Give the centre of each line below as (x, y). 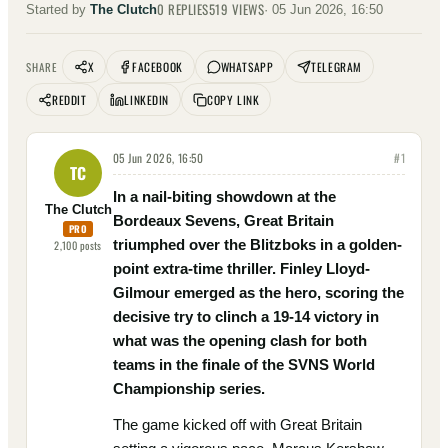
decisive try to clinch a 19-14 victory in (246, 316)
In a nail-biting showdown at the (224, 196)
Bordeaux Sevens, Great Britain (223, 220)
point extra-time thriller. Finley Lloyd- (241, 268)
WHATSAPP (247, 66)
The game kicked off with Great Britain (237, 424)
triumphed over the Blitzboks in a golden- (257, 244)
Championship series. (189, 388)
